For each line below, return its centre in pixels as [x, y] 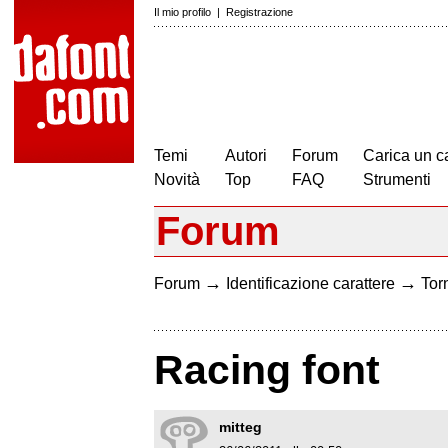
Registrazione [259, 12]
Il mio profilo [182, 12]
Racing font [267, 370]
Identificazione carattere [310, 283]
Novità [177, 179]
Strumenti [397, 179]
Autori [246, 155]
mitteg [240, 427]
